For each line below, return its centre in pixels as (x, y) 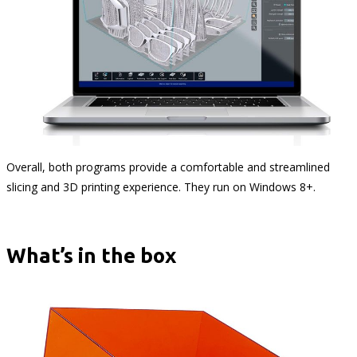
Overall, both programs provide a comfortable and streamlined (168, 167)
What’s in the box (91, 255)
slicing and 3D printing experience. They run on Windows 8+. (161, 187)
